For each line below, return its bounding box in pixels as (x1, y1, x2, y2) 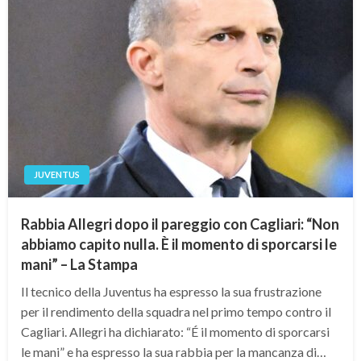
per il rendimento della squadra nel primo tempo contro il (21, 303, 331, 319)
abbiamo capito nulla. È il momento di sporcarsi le (21, 234, 337, 253)
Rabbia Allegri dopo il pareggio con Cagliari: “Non (21, 214, 339, 233)
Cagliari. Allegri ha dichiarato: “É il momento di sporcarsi (21, 323, 330, 339)
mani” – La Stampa (21, 255, 138, 273)
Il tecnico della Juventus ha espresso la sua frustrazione (21, 283, 322, 299)
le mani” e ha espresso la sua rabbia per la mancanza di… (21, 343, 326, 359)
